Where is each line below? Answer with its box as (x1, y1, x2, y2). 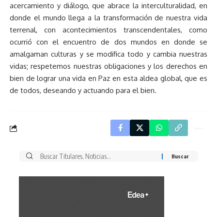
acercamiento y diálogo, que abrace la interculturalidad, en (10, 1, 207, 11)
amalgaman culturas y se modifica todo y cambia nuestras (10, 49, 207, 59)
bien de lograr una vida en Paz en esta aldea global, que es (10, 74, 207, 83)
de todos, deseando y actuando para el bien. (10, 86, 156, 95)
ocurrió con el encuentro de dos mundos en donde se (10, 37, 207, 47)
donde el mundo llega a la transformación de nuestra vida (10, 13, 207, 23)
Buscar (32, 152, 54, 161)
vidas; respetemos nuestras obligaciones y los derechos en (10, 62, 207, 71)
